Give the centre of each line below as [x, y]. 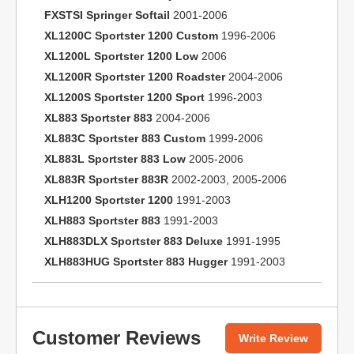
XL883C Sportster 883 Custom [125, 138]
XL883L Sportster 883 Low [115, 159]
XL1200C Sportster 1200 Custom [131, 36]
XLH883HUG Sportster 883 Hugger [136, 262]
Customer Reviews [117, 338]
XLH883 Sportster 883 [102, 220]
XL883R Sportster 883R [106, 179]
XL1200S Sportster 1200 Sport [124, 97]
